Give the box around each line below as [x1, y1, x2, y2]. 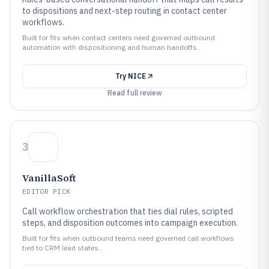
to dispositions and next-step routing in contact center [22, 5, 227, 16]
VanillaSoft [22, 171, 76, 184]
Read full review [107, 88, 162, 97]
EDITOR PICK [22, 187, 71, 196]
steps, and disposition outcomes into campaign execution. [22, 217, 238, 228]
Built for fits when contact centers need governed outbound [22, 33, 215, 42]
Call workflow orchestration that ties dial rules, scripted [22, 206, 233, 217]
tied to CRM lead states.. [22, 243, 102, 252]
